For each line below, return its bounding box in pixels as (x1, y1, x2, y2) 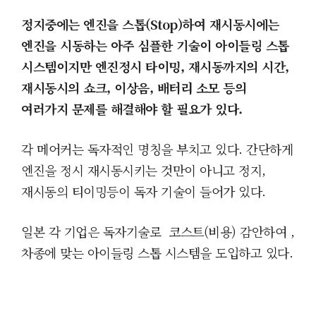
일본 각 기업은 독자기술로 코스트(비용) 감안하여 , (21, 222, 294, 241)
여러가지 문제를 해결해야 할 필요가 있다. (21, 99, 246, 118)
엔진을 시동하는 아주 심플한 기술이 (21, 36, 215, 54)
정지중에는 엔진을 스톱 (21, 15, 145, 33)
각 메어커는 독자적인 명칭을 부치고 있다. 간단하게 (21, 140, 293, 158)
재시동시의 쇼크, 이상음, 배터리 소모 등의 (21, 78, 246, 97)
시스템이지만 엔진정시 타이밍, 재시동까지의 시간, (21, 57, 289, 75)
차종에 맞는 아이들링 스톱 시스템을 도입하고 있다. (21, 243, 293, 262)
